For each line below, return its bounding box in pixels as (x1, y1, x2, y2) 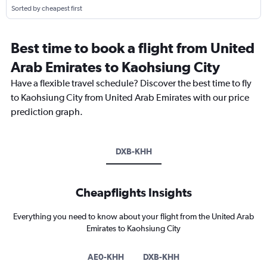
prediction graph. (11, 106, 83, 118)
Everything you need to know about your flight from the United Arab (13, 212, 254, 222)
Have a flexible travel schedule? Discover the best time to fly (11, 77, 252, 89)
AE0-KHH (88, 252, 124, 262)
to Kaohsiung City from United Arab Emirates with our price (11, 92, 249, 104)
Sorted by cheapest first (11, 4, 82, 13)
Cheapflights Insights (75, 185, 192, 200)
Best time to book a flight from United (11, 39, 254, 57)
